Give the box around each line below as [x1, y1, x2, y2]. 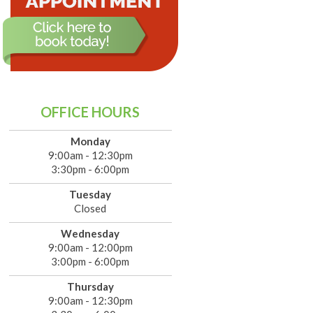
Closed [74, 202, 107, 214]
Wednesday [61, 227, 120, 240]
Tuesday [69, 188, 112, 201]
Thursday [66, 280, 114, 293]
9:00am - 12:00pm [48, 241, 133, 254]
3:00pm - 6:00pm [51, 255, 130, 268]
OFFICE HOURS [41, 103, 140, 120]
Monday [70, 135, 110, 147]
